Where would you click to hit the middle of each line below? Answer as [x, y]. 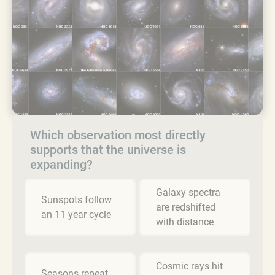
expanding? [61, 164]
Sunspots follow [76, 199]
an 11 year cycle [76, 214]
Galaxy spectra [188, 192]
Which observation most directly [118, 135]
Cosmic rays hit [189, 266]
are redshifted [186, 207]
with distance [185, 222]
